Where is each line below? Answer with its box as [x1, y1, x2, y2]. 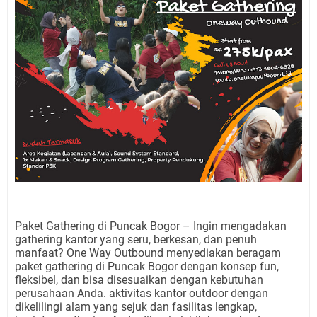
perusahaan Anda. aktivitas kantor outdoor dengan [15, 286, 268, 300]
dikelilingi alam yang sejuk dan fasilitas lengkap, [15, 299, 257, 313]
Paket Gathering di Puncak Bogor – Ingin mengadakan [15, 219, 287, 233]
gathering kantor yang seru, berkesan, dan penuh [15, 232, 257, 246]
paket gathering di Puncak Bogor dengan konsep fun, [15, 259, 279, 273]
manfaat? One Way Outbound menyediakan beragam [15, 246, 281, 260]
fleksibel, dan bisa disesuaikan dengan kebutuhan [15, 272, 263, 287]
